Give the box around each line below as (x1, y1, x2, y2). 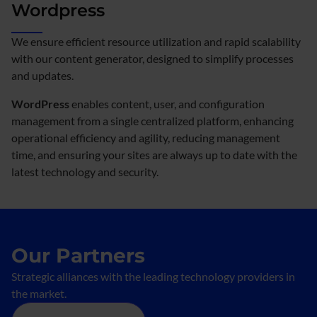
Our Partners (11, 243, 145, 267)
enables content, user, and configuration (69, 96, 265, 110)
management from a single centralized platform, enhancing (11, 113, 294, 127)
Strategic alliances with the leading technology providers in (11, 269, 295, 283)
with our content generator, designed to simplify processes (11, 51, 294, 65)
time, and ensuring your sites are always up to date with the (11, 147, 297, 161)
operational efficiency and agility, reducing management (11, 130, 280, 144)
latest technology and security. (11, 164, 158, 178)
